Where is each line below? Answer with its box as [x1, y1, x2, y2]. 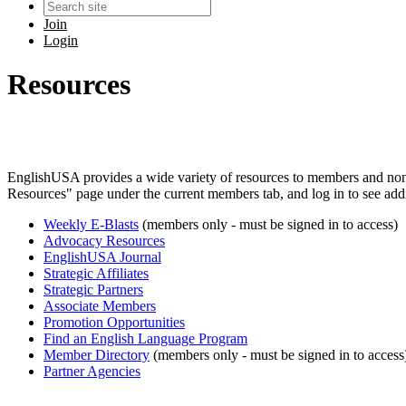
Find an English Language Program [43, 331, 247, 347]
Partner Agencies [43, 363, 140, 380]
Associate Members [43, 298, 156, 314]
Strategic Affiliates [43, 266, 149, 282]
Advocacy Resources [43, 233, 165, 249]
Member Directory [43, 347, 150, 363]
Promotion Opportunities [43, 314, 185, 331]
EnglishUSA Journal [43, 249, 161, 266]
